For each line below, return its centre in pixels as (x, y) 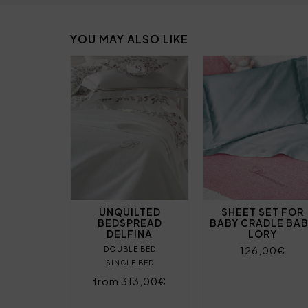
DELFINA (130, 233)
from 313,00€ (130, 281)
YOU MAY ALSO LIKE (129, 38)
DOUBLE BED (130, 249)
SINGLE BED (130, 262)
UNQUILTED (130, 211)
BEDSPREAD (130, 222)
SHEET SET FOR (262, 211)
